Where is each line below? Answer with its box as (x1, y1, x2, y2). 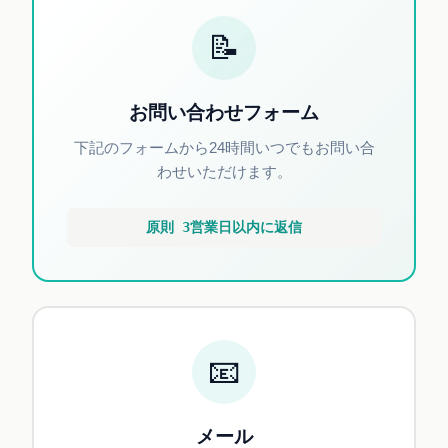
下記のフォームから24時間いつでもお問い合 (73, 140, 375, 157)
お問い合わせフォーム (129, 101, 319, 123)
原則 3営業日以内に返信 (146, 219, 302, 236)
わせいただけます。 (156, 164, 292, 181)
